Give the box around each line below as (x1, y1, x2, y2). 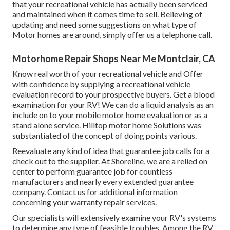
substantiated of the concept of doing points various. (12, 130, 197, 141)
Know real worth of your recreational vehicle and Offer (12, 69, 203, 79)
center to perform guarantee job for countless (12, 166, 172, 177)
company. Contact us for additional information (12, 187, 178, 197)
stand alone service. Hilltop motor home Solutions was (12, 120, 201, 130)
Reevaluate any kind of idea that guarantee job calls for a (12, 146, 209, 156)
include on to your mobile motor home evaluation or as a (12, 110, 207, 120)
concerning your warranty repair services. (12, 197, 157, 207)
